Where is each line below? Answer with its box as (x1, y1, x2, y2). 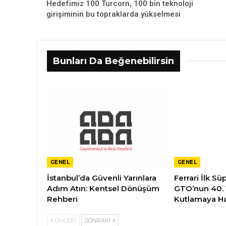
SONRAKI (85, 217, 112, 224)
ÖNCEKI (53, 217, 76, 224)
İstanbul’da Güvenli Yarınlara (47, 173, 156, 183)
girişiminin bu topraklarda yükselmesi (46, 10, 181, 19)
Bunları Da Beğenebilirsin (53, 55, 174, 67)
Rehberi (47, 194, 78, 204)
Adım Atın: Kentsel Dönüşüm (47, 184, 159, 194)
